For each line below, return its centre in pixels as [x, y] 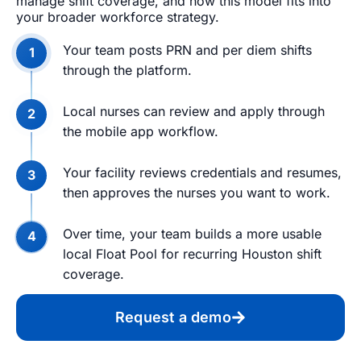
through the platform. [127, 70]
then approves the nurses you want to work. [197, 192]
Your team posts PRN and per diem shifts [187, 50]
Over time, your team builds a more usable [192, 233]
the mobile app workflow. [141, 131]
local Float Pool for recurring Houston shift [192, 253]
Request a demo [173, 317]
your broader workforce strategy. [118, 17]
